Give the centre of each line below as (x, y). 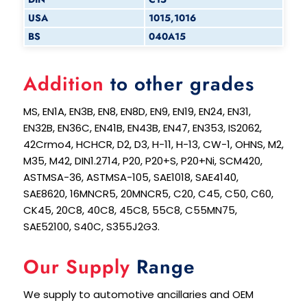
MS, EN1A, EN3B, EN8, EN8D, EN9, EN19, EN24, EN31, (137, 111)
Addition (63, 84)
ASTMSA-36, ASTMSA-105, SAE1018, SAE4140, (131, 177)
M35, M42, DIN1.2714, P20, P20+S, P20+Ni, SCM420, (143, 160)
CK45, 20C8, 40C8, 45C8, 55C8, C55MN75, (130, 210)
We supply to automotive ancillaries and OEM (138, 295)
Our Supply (79, 267)
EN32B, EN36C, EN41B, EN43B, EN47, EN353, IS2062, (142, 127)
